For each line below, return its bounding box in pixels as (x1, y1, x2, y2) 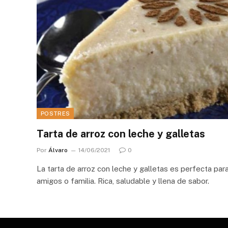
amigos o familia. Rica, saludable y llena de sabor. (37, 177, 209, 186)
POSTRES (41, 110, 70, 117)
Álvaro (48, 147, 68, 154)
